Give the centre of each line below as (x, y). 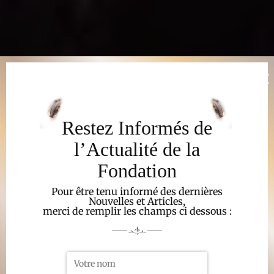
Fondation (137, 170)
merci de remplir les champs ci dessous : (137, 211)
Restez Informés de (137, 128)
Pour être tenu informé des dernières (137, 191)
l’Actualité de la (137, 149)
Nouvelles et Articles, (137, 201)
